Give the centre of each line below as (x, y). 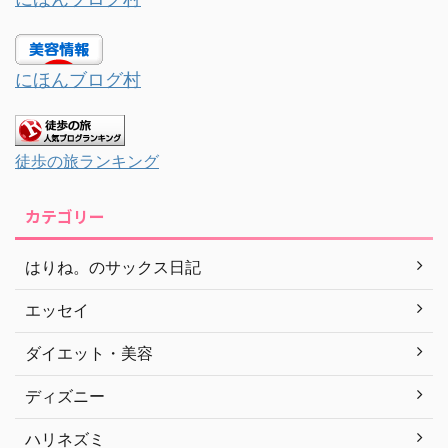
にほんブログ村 (78, 79)
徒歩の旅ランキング (87, 160)
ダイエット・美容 (89, 352)
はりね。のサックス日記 (113, 266)
